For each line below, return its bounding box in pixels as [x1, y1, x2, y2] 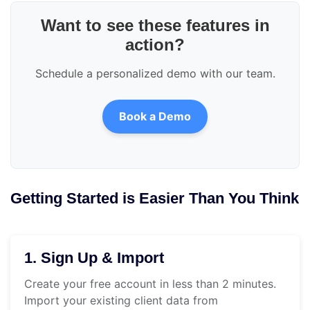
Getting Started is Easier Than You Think [10, 190, 299, 208]
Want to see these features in [40, 16, 270, 35]
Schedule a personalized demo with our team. [35, 66, 275, 81]
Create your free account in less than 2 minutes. [24, 277, 276, 291]
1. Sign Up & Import [24, 249, 164, 267]
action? [125, 35, 185, 55]
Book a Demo [119, 109, 191, 124]
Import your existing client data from [24, 293, 218, 308]
